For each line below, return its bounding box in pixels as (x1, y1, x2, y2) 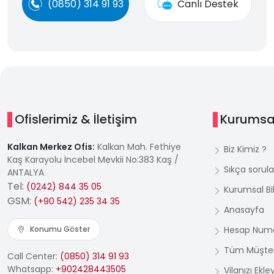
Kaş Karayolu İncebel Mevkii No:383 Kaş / (7, 154, 179, 166)
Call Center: (7, 250, 60, 262)
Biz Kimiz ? (224, 143, 267, 155)
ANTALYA (7, 166, 44, 179)
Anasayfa (224, 204, 264, 216)
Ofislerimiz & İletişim (15, 111, 137, 128)
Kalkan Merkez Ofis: (7, 141, 95, 153)
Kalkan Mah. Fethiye (95, 141, 181, 153)
